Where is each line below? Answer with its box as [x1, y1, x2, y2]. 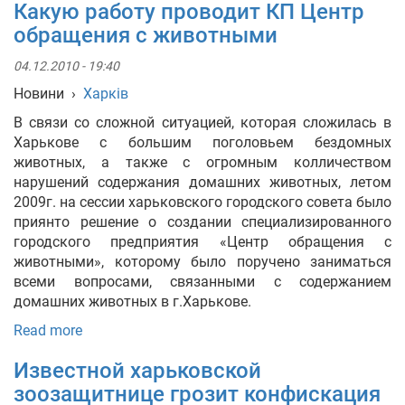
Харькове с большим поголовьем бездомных [14, 134, 391, 151]
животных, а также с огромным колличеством [14, 154, 391, 171]
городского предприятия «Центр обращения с [14, 233, 391, 250]
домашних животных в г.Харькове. [14, 293, 251, 310]
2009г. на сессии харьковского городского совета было [14, 193, 391, 211]
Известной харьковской [14, 358, 261, 383]
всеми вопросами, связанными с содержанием [14, 273, 391, 290]
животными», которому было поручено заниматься [14, 253, 391, 270]
